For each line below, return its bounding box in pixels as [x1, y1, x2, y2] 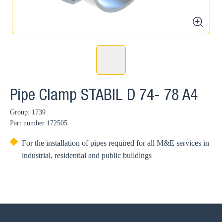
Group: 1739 [10, 109, 46, 116]
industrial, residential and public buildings [22, 151, 152, 160]
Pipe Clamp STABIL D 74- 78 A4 [10, 89, 198, 105]
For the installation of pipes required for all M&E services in [22, 139, 209, 147]
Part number [10, 119, 45, 127]
